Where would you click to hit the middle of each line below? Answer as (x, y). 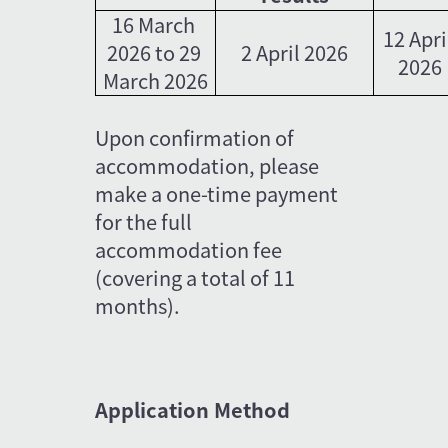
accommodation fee (191, 249)
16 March (156, 24)
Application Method (193, 409)
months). (138, 305)
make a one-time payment (219, 193)
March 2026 (156, 80)
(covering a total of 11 (197, 277)
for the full (146, 221)
